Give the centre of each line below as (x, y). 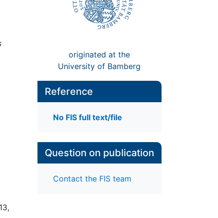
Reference (69, 91)
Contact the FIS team (92, 179)
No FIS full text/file (87, 118)
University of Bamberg (100, 66)
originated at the (100, 54)
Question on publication (99, 153)
